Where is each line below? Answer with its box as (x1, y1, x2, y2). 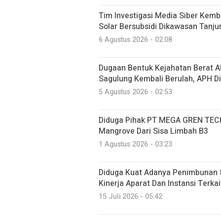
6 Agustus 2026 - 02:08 (99, 34, 172, 45)
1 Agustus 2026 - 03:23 (99, 139, 172, 149)
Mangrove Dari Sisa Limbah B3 (99, 125, 208, 137)
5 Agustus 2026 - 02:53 (99, 86, 172, 97)
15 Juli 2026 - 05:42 (99, 191, 162, 202)
